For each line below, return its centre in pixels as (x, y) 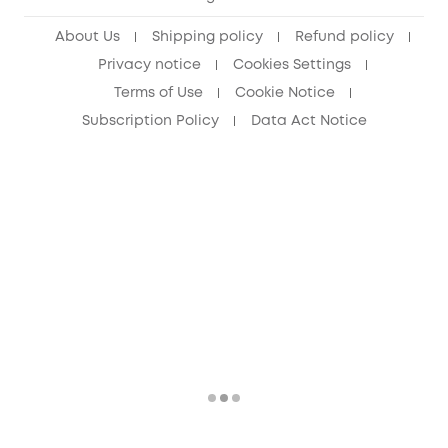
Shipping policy (207, 36)
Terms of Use (158, 92)
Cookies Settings (291, 64)
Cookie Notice (284, 92)
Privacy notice (149, 64)
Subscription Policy (150, 120)
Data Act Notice (308, 120)
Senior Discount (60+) (109, 9)
